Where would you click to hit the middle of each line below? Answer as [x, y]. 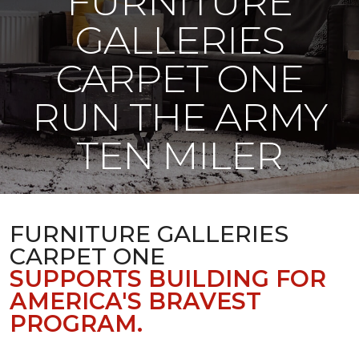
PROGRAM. [76, 323]
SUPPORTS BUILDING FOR [168, 278]
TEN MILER [179, 155]
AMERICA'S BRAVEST [135, 301]
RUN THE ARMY [179, 117]
